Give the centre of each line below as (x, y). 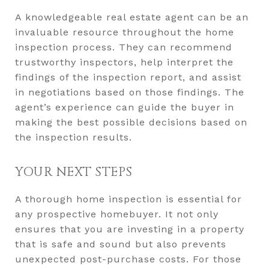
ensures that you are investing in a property (130, 229)
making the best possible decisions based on (131, 122)
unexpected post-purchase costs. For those (128, 259)
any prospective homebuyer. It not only (117, 214)
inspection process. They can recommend (124, 47)
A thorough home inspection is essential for (128, 199)
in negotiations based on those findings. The (130, 92)
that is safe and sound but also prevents (121, 244)
